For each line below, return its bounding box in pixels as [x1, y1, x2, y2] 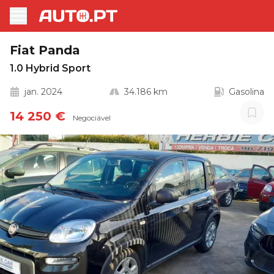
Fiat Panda [10, 43, 80, 57]
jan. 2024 [24, 86, 62, 97]
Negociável [73, 113, 111, 122]
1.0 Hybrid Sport [10, 62, 91, 74]
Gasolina [229, 86, 264, 97]
